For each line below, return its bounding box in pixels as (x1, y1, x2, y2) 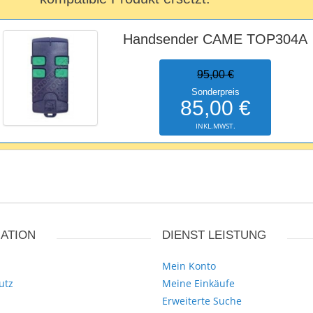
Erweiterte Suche (162, 294, 242, 307)
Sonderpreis (191, 87, 240, 97)
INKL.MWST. (195, 121, 235, 131)
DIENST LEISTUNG (162, 228, 266, 242)
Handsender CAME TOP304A (123, 31, 308, 47)
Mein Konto (162, 259, 216, 272)
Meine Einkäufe (162, 277, 235, 290)
